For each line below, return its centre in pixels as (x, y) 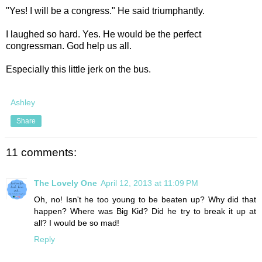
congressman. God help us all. (69, 46)
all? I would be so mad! (77, 223)
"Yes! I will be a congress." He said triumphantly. (105, 11)
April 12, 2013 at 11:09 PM (149, 183)
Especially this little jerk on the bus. (78, 70)
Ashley (23, 103)
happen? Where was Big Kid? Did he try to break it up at (145, 211)
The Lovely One (65, 183)
